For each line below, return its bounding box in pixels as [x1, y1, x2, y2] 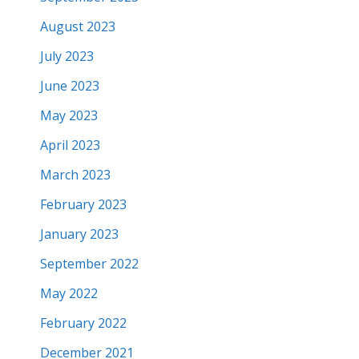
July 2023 [40, 46, 94, 65]
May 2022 [40, 284, 98, 302]
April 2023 [40, 135, 100, 154]
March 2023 [40, 165, 111, 184]
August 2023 [40, 17, 115, 35]
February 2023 [40, 195, 127, 213]
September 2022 [40, 254, 139, 272]
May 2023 [40, 106, 98, 124]
